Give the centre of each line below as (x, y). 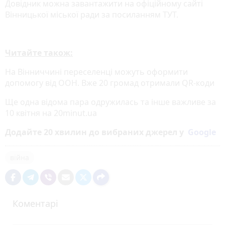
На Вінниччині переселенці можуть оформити (96, 72)
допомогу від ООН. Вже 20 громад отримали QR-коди (110, 83)
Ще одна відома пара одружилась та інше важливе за (110, 102)
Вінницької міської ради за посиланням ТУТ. (92, 14)
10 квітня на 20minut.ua (51, 113)
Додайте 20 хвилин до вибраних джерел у (96, 132)
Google (202, 132)
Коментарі (35, 203)
